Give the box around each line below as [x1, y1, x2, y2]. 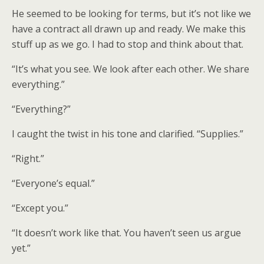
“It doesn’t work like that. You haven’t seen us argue [12, 226, 241, 239]
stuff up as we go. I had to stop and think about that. [12, 38, 243, 51]
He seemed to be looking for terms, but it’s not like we [12, 7, 251, 20]
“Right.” [12, 152, 44, 165]
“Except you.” [12, 202, 68, 214]
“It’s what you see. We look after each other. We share [12, 62, 249, 75]
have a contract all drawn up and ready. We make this [12, 22, 246, 35]
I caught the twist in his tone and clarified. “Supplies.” [12, 127, 243, 140]
